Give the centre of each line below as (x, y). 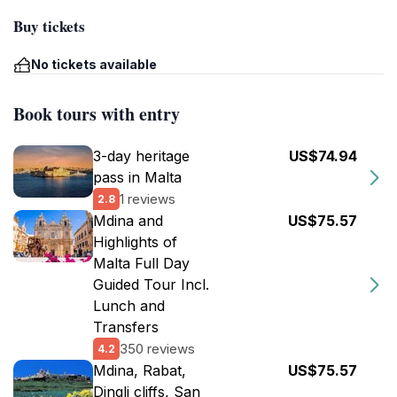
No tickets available (94, 64)
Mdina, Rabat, (140, 370)
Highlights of (135, 242)
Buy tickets (49, 26)
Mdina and (128, 221)
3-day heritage (141, 156)
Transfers (126, 327)
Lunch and (129, 306)
